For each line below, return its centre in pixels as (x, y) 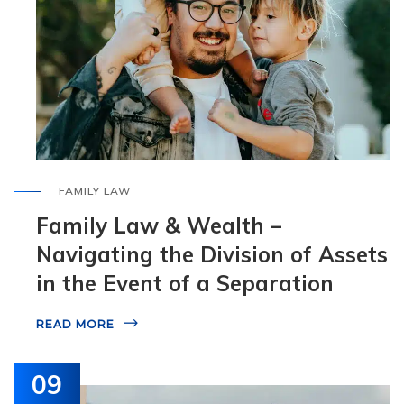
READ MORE (75, 324)
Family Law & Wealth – (159, 225)
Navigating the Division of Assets (212, 254)
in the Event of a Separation (185, 283)
